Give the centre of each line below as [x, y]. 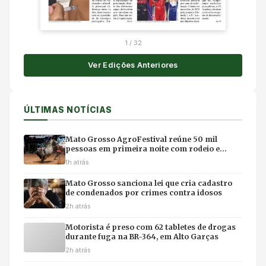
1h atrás [77, 162]
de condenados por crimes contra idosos [144, 192]
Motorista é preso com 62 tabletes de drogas [151, 227]
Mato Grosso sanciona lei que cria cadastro [149, 183]
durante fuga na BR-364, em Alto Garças [142, 236]
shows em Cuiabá [99, 158]
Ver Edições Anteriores [133, 65]
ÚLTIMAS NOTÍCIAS [68, 110]
